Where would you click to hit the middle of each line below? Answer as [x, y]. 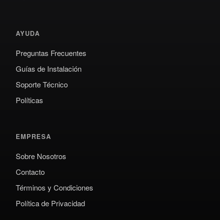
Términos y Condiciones [55, 187]
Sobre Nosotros [41, 156]
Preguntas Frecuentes [51, 53]
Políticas [29, 100]
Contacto [30, 172]
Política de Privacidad [50, 203]
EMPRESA [34, 136]
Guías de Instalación [49, 69]
